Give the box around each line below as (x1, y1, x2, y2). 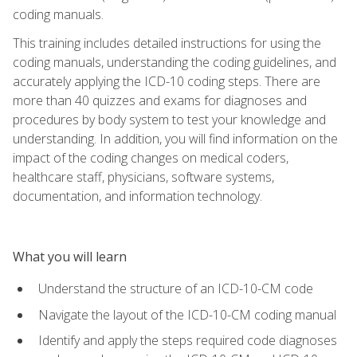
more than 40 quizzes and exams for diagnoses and (13, 91, 307, 109)
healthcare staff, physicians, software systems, (13, 167, 274, 186)
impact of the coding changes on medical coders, (13, 148, 288, 167)
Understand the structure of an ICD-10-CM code (38, 279, 313, 297)
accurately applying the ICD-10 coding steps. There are (13, 72, 320, 90)
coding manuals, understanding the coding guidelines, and (13, 53, 336, 71)
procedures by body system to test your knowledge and (13, 110, 326, 128)
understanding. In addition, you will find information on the (13, 129, 338, 147)
